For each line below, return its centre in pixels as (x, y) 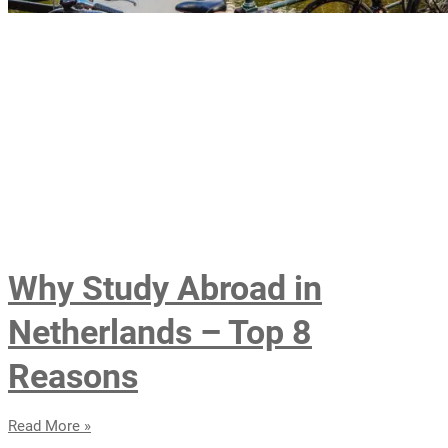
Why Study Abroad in (165, 287)
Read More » (49, 425)
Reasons (73, 375)
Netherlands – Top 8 (160, 331)
